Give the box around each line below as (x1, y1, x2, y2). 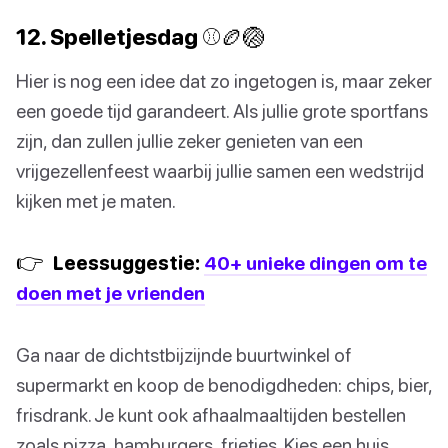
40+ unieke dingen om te (204, 250, 427, 274)
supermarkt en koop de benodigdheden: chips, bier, (16, 372, 432, 396)
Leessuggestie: (49, 250, 204, 274)
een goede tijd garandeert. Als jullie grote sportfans (16, 98, 428, 122)
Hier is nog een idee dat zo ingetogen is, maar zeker (16, 68, 432, 92)
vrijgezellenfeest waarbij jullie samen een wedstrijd (16, 158, 424, 182)
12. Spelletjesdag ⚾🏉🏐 (16, 22, 265, 50)
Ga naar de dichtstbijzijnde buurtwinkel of (16, 342, 352, 366)
